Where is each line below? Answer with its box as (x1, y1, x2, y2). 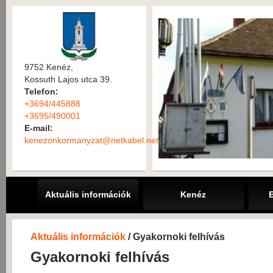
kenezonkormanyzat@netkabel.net (24, 135, 158, 145)
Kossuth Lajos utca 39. (24, 74, 112, 84)
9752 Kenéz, (24, 62, 73, 72)
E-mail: (24, 123, 53, 133)
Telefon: (24, 87, 58, 96)
